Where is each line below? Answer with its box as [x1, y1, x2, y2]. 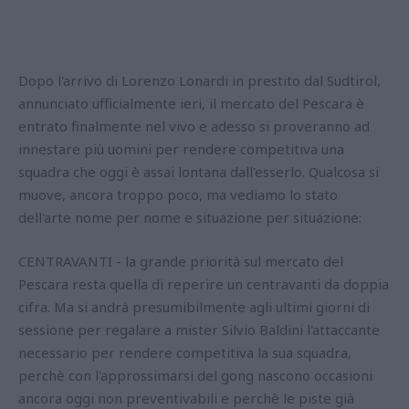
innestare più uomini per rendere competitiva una [18, 140, 344, 159]
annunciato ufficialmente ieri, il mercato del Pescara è [18, 94, 364, 113]
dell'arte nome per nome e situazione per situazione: [18, 208, 362, 227]
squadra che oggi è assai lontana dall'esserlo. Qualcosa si [18, 163, 379, 182]
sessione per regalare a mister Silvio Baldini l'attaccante [18, 320, 380, 340]
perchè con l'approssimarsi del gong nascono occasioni [18, 366, 372, 385]
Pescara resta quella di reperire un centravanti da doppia [18, 275, 389, 294]
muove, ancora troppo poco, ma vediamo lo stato [18, 185, 338, 204]
